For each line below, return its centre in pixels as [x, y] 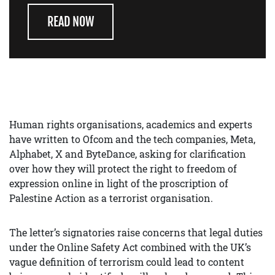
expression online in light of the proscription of [119, 184]
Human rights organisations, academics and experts [131, 125]
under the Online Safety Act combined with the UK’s [130, 247]
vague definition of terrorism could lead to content [127, 262]
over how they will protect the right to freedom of [123, 169]
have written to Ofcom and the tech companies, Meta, [132, 139]
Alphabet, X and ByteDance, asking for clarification [128, 154]
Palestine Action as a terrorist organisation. [111, 198]
